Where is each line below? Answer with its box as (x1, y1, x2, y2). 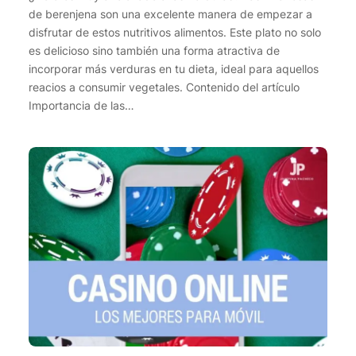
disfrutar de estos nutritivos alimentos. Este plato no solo (28, 25, 321, 39)
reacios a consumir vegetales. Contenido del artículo (28, 79, 306, 94)
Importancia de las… (28, 98, 134, 112)
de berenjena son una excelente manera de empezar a (28, 6, 312, 21)
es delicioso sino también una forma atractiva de (28, 43, 280, 57)
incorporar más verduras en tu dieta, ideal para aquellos (28, 61, 319, 75)
